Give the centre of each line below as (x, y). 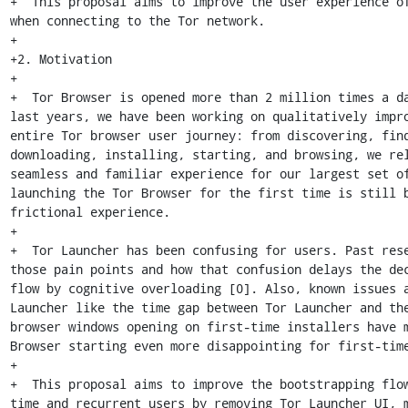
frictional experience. (90, 212)
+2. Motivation (61, 59)
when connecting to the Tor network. (137, 20)
